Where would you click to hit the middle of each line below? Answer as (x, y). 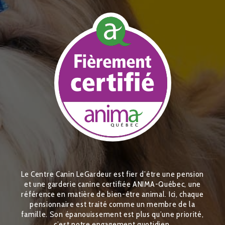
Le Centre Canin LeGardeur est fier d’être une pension (113, 174)
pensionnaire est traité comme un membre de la (113, 204)
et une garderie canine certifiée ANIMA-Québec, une (112, 184)
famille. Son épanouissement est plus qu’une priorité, (113, 214)
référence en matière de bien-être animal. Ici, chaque (113, 194)
